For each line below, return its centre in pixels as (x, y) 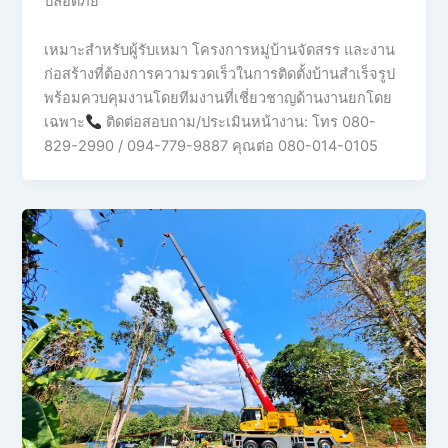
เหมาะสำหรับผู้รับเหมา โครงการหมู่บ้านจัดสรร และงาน (220, 50)
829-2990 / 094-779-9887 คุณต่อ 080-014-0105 (211, 146)
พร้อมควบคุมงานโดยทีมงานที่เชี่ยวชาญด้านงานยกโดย (218, 98)
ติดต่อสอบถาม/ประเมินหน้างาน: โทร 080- (238, 122)
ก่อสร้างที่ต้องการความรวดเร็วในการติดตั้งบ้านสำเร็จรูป (220, 74)
